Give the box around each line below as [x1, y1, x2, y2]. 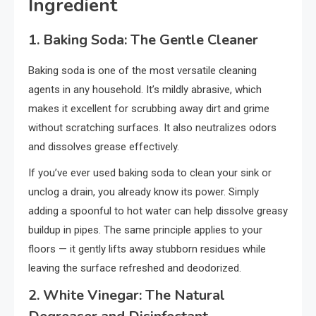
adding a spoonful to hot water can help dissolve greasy [28, 204, 288, 217]
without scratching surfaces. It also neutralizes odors [28, 121, 276, 134]
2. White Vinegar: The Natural [28, 285, 225, 305]
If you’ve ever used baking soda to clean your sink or [28, 166, 272, 179]
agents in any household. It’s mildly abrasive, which [28, 83, 262, 96]
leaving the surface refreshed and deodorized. [28, 261, 241, 274]
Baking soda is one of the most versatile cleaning [28, 63, 257, 77]
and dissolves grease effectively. [28, 140, 179, 153]
